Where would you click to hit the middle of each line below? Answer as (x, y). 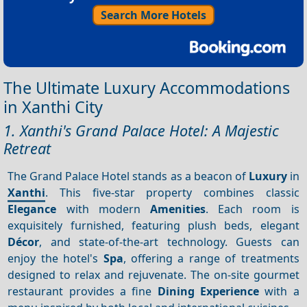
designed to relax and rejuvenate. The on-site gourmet (153, 274)
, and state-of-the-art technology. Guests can (169, 242)
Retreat (27, 148)
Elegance (32, 209)
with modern (103, 209)
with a (279, 291)
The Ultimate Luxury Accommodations (147, 87)
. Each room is (253, 209)
